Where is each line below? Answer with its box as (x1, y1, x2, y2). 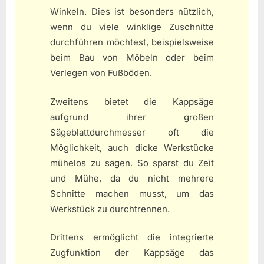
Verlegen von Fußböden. (50, 67, 152, 79)
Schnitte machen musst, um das (50, 187, 214, 199)
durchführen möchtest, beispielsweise (50, 37, 214, 48)
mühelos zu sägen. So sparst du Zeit (50, 157, 214, 169)
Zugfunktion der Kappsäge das (50, 247, 214, 259)
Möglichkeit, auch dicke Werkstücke (50, 141, 214, 153)
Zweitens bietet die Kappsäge (50, 95, 214, 107)
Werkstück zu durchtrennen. (50, 203, 170, 214)
